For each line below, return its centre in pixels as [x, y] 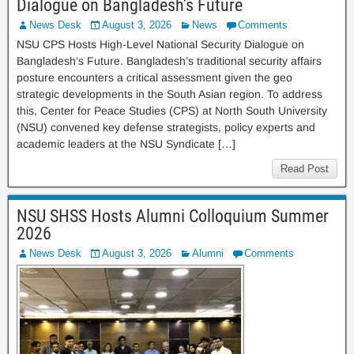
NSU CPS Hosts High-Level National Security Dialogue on [160, 44]
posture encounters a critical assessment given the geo [154, 77]
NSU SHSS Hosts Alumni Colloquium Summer [173, 216]
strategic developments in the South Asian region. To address [169, 94]
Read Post [305, 169]
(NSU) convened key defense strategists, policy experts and [166, 127]
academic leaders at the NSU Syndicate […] [126, 144]
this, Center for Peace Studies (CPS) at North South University [172, 111]
